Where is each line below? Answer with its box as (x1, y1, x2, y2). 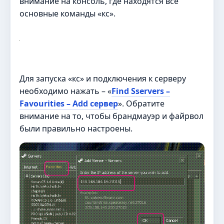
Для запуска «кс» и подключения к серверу (19, 72, 186, 84)
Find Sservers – (111, 85, 170, 96)
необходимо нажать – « (19, 85, 111, 96)
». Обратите (118, 97, 164, 109)
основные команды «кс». (19, 8, 115, 19)
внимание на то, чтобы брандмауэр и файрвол (19, 110, 203, 121)
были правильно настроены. (19, 122, 132, 134)
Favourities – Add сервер (19, 97, 118, 109)
